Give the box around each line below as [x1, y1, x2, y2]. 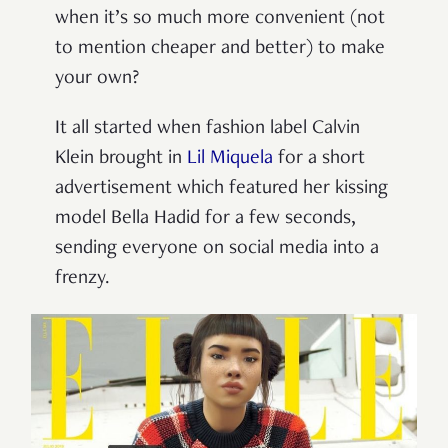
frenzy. [55, 269, 110, 290]
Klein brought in [55, 149, 187, 170]
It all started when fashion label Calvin [55, 119, 360, 140]
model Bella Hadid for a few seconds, [55, 209, 356, 230]
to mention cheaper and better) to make [55, 39, 385, 60]
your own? [55, 69, 139, 90]
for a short [273, 149, 365, 170]
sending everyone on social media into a [55, 239, 379, 260]
